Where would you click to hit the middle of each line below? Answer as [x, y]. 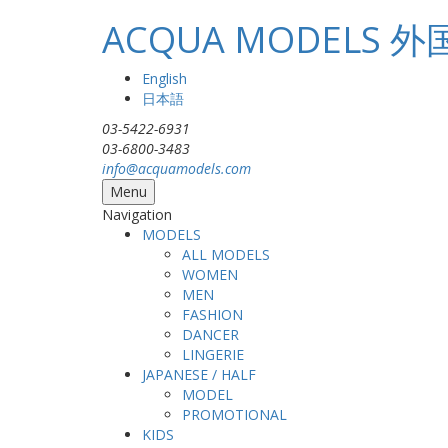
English [164, 78]
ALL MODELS [226, 254]
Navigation [137, 214]
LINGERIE [213, 354]
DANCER [210, 334]
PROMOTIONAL [234, 414]
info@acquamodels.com [176, 168]
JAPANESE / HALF [199, 374]
